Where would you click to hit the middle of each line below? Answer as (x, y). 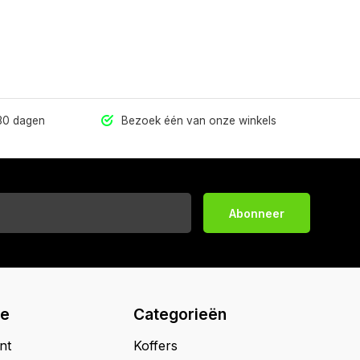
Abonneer (257, 213)
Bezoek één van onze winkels (198, 121)
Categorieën (180, 314)
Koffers (155, 346)
